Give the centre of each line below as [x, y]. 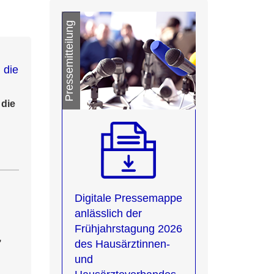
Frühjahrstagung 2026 [128, 229]
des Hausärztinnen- [122, 244]
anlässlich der [108, 213]
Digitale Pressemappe [128, 198]
